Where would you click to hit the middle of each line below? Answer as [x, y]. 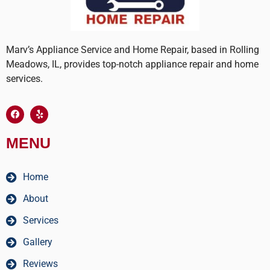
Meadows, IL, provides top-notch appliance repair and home [132, 64]
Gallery [37, 242]
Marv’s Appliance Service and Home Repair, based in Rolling [133, 49]
